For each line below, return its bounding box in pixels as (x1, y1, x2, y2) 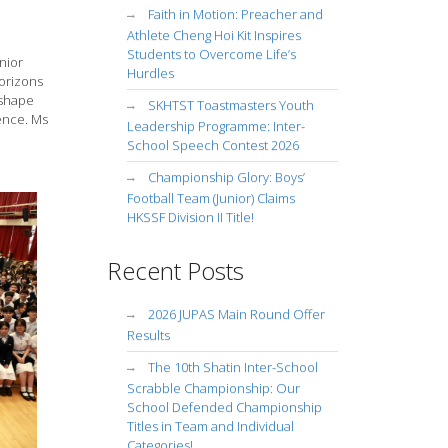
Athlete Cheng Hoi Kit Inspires (126, 26, 301, 44)
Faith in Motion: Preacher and (147, 5, 323, 23)
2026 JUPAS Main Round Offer (147, 305, 325, 323)
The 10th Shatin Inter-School (147, 358, 318, 376)
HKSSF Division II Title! (126, 208, 254, 226)
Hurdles (126, 64, 174, 82)
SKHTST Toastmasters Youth (147, 96, 314, 114)
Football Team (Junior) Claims (126, 189, 295, 207)
